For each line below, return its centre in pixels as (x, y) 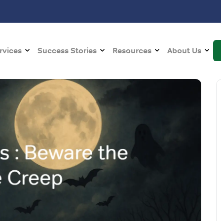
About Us (184, 50)
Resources (132, 50)
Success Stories (67, 50)
